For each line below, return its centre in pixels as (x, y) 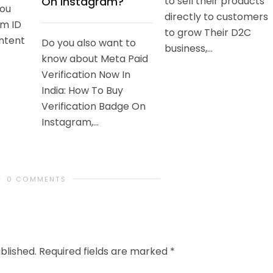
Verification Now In (86, 74)
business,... (189, 48)
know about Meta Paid (95, 58)
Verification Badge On (94, 106)
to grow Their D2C (208, 32)
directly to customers (216, 16)
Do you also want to (89, 43)
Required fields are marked (105, 251)
